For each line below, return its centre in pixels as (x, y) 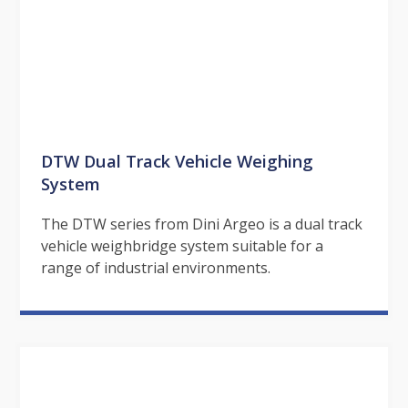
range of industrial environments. (155, 267)
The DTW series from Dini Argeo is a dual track (201, 224)
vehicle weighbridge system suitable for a (182, 245)
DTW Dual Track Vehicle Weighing (177, 160)
